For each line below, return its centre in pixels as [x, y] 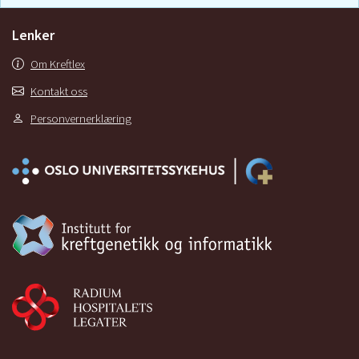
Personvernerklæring [81, 119]
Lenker [33, 36]
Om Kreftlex [58, 65]
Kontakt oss [59, 92]
